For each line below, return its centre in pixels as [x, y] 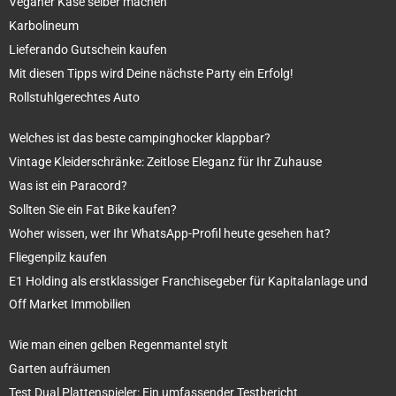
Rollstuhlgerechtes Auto [74, 97]
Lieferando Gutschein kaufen [88, 49]
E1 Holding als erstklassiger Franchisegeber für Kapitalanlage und [188, 281]
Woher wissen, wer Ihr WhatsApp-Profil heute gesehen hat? [170, 233]
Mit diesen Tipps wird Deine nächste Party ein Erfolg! [151, 73]
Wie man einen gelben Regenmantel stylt [118, 344]
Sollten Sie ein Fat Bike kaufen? [93, 209]
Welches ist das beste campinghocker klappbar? [140, 137]
